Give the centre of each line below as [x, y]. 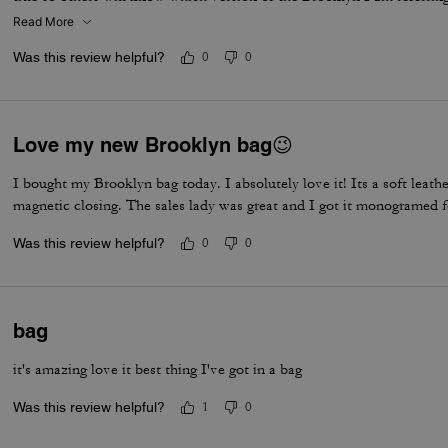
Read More [44, 21]
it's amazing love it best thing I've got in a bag [158, 369]
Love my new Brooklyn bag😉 [153, 145]
